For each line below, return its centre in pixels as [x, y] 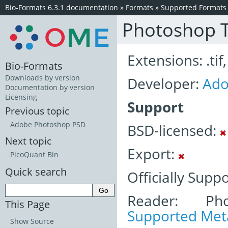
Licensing [21, 97]
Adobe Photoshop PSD [48, 125]
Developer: [165, 83]
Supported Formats [194, 7]
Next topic [28, 141]
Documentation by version [50, 88]
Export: [153, 154]
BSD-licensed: [174, 130]
